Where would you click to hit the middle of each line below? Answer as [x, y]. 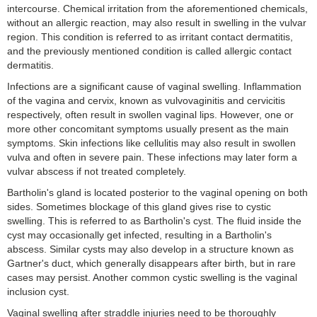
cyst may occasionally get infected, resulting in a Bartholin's [139, 235]
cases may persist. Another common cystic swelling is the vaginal [152, 277]
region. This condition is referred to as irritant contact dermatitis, [150, 36]
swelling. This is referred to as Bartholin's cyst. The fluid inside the [154, 220]
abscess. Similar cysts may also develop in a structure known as [150, 249]
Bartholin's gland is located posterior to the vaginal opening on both [157, 192]
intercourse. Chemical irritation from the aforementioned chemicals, [157, 8]
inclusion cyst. [38, 291]
